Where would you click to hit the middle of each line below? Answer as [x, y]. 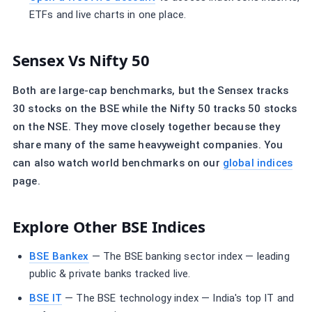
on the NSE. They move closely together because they [146, 127]
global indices [257, 163]
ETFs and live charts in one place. [108, 15]
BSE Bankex [59, 256]
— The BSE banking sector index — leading [189, 256]
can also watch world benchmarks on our [118, 163]
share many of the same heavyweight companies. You [148, 145]
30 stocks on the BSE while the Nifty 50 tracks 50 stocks [155, 109]
